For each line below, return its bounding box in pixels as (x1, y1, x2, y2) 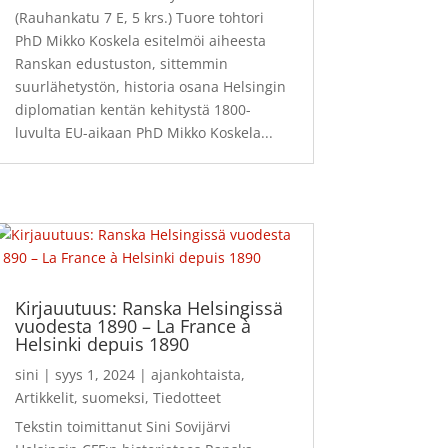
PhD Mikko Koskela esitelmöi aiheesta (14, 30, 266, 50)
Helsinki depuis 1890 (14, 331, 189, 356)
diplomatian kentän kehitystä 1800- (14, 99, 251, 119)
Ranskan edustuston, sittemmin (14, 53, 228, 73)
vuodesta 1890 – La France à (14, 313, 251, 338)
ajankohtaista (150, 364, 241, 384)
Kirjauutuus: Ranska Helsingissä (14, 295, 283, 320)
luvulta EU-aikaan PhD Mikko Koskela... (14, 122, 273, 142)
